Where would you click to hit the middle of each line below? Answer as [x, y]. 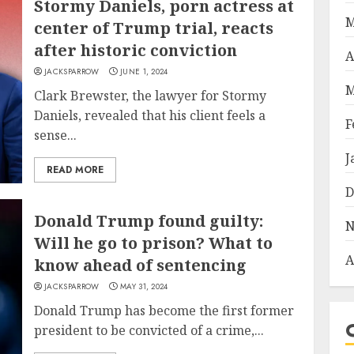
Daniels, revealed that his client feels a [150, 115]
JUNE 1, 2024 [144, 71]
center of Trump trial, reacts [154, 28]
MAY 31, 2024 [144, 286]
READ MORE [75, 169]
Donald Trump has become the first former [164, 311]
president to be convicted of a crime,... [149, 330]
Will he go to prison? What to [154, 243]
